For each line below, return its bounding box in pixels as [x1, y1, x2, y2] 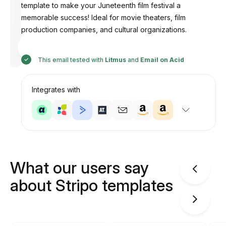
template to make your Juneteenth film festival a [21, 1, 181, 10]
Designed [39, 36, 68, 44]
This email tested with [36, 56, 105, 64]
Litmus [105, 56, 126, 64]
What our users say [10, 158, 149, 178]
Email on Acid [140, 56, 184, 64]
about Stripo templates [10, 176, 173, 195]
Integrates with [32, 85, 80, 94]
